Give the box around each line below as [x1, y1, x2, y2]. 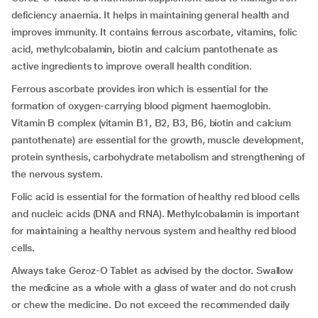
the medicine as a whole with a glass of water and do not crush [11, 282, 297, 293]
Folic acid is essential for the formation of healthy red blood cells [11, 191, 300, 202]
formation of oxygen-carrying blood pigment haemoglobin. [11, 100, 271, 111]
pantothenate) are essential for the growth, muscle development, [11, 134, 304, 146]
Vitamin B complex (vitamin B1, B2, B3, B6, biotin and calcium [11, 117, 292, 128]
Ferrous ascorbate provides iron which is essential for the [11, 83, 269, 94]
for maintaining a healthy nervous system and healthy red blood [11, 225, 297, 236]
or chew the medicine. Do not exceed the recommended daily [11, 299, 290, 310]
